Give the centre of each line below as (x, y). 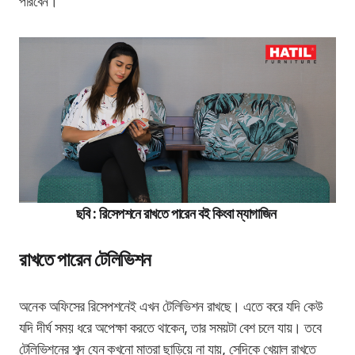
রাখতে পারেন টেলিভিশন (85, 260)
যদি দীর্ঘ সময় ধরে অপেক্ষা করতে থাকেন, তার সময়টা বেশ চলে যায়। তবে (170, 328)
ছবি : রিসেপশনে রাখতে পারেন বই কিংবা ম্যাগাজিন (177, 214)
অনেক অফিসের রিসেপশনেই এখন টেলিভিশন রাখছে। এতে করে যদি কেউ (171, 307)
